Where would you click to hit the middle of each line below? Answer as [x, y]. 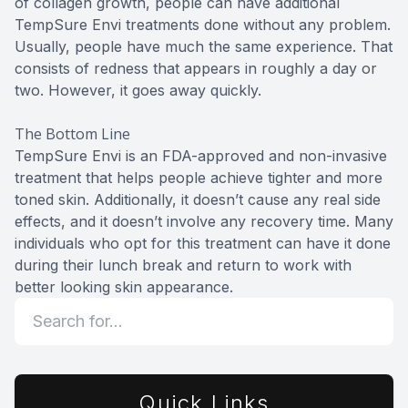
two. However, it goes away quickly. [138, 90]
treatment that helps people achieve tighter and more [199, 177]
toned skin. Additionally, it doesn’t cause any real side [198, 199]
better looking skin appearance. [124, 286]
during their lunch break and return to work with [183, 265]
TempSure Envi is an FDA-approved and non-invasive [201, 155]
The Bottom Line [72, 133]
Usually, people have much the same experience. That [204, 46]
